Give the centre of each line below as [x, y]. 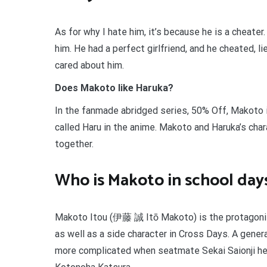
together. [74, 144]
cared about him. [89, 65]
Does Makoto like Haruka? [114, 88]
